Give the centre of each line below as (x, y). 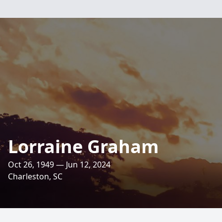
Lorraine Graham (83, 146)
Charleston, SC (35, 176)
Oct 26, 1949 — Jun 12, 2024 (59, 165)
